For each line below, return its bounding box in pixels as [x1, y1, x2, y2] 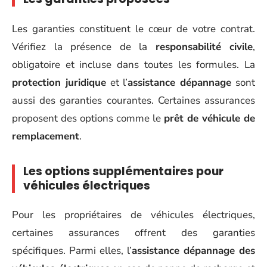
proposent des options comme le [12, 111, 164, 125]
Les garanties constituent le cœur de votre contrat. [12, 21, 255, 36]
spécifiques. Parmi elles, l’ [12, 244, 132, 258]
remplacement [12, 129, 79, 143]
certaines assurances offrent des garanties [12, 226, 255, 240]
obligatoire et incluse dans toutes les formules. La [12, 57, 255, 72]
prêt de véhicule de [164, 111, 255, 125]
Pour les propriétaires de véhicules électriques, [12, 208, 255, 222]
